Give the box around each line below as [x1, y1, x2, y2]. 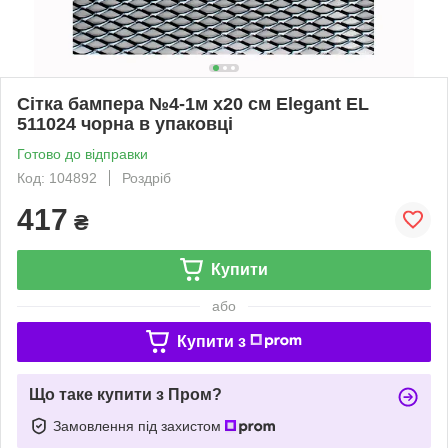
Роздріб [122, 169, 171, 186]
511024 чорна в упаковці [17, 113, 233, 134]
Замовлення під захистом [53, 417, 225, 434]
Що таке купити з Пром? [29, 385, 222, 403]
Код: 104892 [17, 169, 97, 186]
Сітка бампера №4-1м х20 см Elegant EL [17, 93, 369, 114]
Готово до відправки [17, 145, 148, 162]
